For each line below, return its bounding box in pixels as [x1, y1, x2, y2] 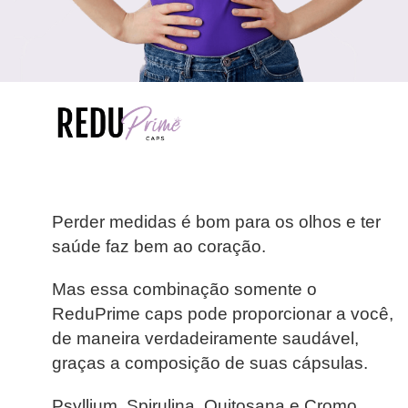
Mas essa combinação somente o [51, 280, 317, 300]
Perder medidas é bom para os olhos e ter [51, 212, 381, 232]
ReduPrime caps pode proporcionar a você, [51, 304, 393, 324]
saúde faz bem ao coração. [51, 237, 266, 257]
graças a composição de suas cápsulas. [51, 353, 368, 373]
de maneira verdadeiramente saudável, [51, 329, 359, 349]
